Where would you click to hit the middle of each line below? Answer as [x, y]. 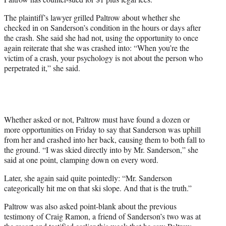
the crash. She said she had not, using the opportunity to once [101, 37]
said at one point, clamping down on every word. [81, 159]
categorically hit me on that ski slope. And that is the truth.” [98, 188]
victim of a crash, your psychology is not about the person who [103, 58]
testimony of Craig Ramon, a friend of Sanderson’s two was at [102, 216]
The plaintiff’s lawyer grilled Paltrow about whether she [92, 17]
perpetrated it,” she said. [42, 68]
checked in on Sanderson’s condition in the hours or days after [102, 27]
